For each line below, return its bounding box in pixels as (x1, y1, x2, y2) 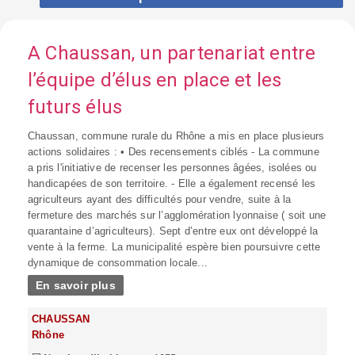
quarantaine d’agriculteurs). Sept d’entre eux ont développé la (28, 224, 319, 237)
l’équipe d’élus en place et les (28, 68, 282, 91)
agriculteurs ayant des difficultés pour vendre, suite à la (28, 193, 292, 205)
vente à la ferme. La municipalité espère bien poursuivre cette (28, 240, 321, 253)
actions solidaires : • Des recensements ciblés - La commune (28, 145, 319, 158)
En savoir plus (36, 278, 116, 292)
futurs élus (28, 95, 123, 118)
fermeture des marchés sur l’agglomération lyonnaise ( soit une (28, 208, 326, 221)
